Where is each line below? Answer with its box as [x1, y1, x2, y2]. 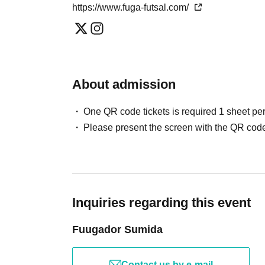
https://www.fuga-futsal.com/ [72, 2, 191, 12]
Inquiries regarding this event [72, 195, 251, 210]
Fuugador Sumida [72, 223, 163, 235]
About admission [72, 76, 176, 92]
